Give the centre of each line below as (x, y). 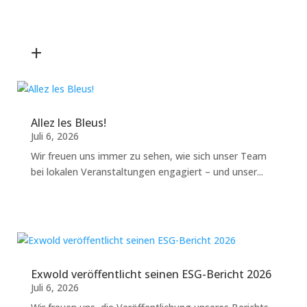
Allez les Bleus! (68, 122)
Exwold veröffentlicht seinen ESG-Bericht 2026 (151, 274)
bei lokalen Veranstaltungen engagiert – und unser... (147, 171)
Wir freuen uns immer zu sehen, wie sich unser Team (148, 156)
